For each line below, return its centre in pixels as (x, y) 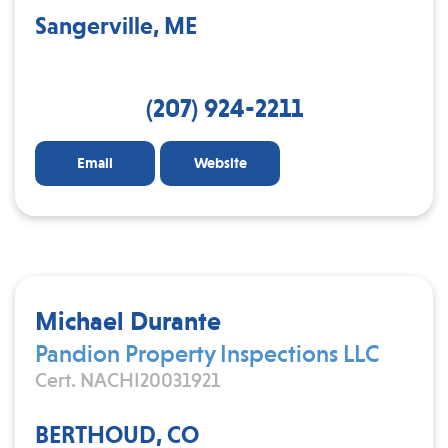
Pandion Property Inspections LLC (207, 353)
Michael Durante (128, 320)
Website (220, 162)
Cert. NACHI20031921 (127, 380)
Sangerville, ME (116, 25)
